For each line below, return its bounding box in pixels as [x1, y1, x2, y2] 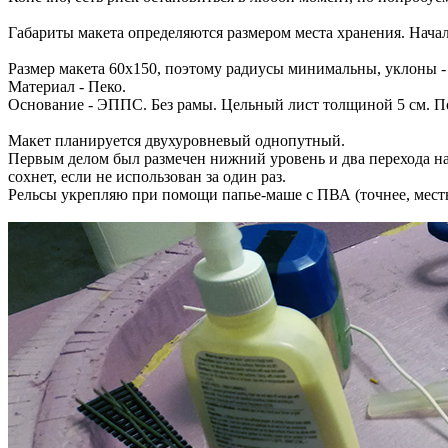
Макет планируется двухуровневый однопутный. [8, 132, 345, 150]
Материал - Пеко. [8, 78, 126, 96]
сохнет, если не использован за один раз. [8, 168, 286, 186]
